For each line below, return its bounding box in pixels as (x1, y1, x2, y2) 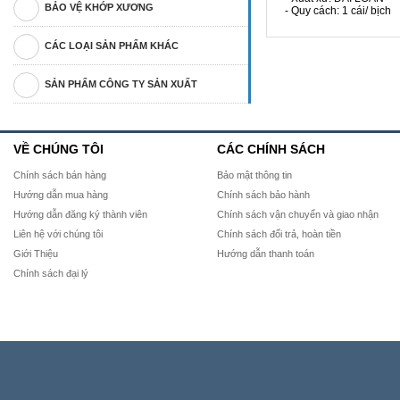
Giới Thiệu (13, 248, 58, 259)
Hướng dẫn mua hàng (13, 189, 108, 200)
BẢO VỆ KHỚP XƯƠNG (45, 2, 154, 12)
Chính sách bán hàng (13, 170, 106, 180)
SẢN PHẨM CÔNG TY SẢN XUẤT (45, 79, 197, 89)
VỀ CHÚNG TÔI (13, 142, 104, 156)
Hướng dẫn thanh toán (216, 248, 314, 259)
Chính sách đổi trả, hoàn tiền (216, 229, 341, 239)
